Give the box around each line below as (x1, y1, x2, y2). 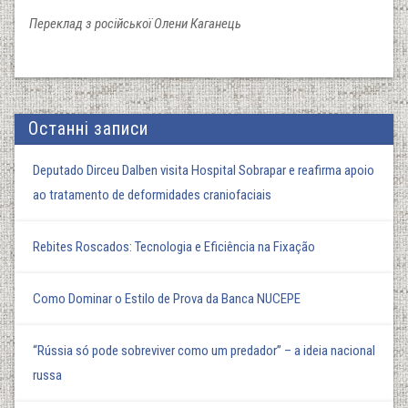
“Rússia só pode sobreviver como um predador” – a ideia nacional (33, 342, 375, 359)
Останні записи (28, 117, 148, 139)
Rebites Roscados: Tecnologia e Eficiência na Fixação (33, 238, 315, 255)
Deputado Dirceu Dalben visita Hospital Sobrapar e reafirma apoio (33, 161, 374, 178)
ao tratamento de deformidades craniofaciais (33, 186, 271, 203)
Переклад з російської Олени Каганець (29, 15, 241, 32)
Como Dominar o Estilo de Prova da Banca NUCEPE (33, 290, 301, 307)
